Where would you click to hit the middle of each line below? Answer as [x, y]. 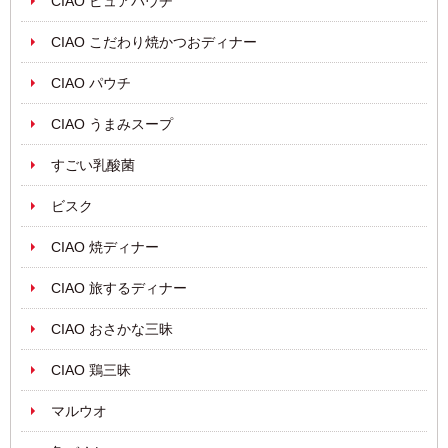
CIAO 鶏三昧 [91, 370]
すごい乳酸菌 [93, 165]
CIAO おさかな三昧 [112, 329]
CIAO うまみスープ [112, 124]
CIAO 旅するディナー [119, 288]
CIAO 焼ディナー [105, 247]
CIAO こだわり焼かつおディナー [154, 42]
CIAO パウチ [91, 83]
